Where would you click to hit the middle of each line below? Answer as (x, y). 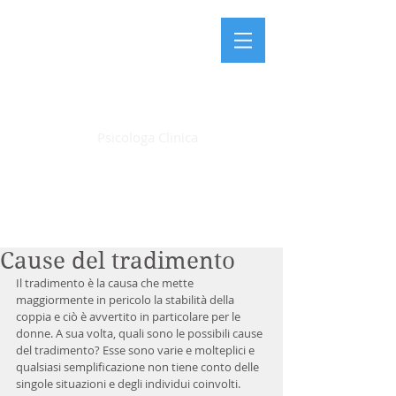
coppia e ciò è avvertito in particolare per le (129, 316)
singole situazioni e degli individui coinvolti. (129, 384)
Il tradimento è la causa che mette (106, 283)
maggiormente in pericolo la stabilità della (126, 300)
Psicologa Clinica (147, 137)
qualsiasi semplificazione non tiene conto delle (139, 367)
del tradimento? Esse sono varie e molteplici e (137, 350)
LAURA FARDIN (146, 113)
